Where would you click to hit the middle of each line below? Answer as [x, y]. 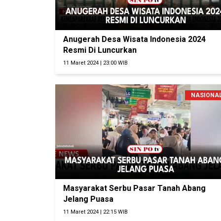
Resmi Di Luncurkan [100, 50]
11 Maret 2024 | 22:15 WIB [95, 212]
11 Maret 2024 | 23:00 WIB [95, 63]
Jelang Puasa [88, 199]
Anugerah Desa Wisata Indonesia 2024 [134, 39]
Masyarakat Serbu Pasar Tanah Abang [134, 188]
